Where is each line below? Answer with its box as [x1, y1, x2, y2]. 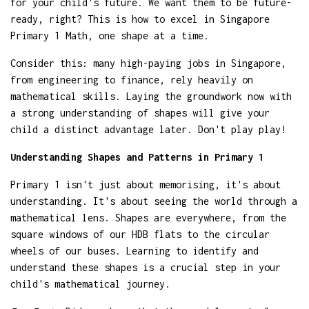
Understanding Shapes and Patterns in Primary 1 [10, 150, 264, 163]
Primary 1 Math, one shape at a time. [10, 29, 209, 41]
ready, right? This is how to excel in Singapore [10, 12, 270, 25]
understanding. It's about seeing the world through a [10, 195, 297, 207]
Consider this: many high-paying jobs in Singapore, [10, 57, 286, 69]
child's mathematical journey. [10, 277, 170, 290]
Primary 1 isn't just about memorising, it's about [10, 178, 281, 190]
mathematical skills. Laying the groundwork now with [10, 90, 292, 102]
